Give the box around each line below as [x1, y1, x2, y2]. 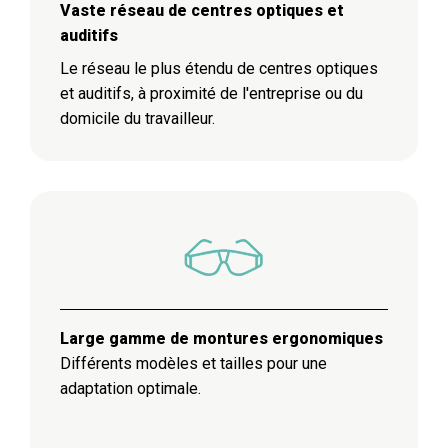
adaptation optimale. [60, 379, 201, 399]
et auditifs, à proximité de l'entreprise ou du [60, 84, 363, 104]
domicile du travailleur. [60, 109, 215, 129]
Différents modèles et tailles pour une [60, 354, 327, 374]
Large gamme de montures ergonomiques [60, 329, 383, 349]
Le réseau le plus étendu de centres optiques [60, 59, 378, 79]
